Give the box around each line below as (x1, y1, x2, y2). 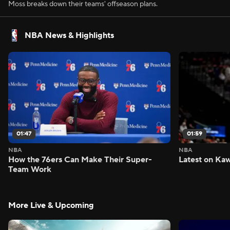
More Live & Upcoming (8, 200, 94, 210)
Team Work (8, 164, 51, 175)
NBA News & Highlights (25, 30, 114, 41)
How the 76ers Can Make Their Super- (8, 154, 152, 165)
